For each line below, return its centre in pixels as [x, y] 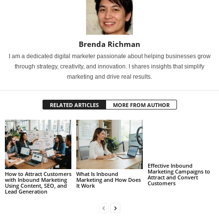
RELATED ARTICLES [74, 105]
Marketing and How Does [108, 180]
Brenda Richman [109, 44]
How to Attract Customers [38, 174]
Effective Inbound [170, 165]
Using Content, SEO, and [36, 186]
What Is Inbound [97, 174]
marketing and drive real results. [109, 77]
